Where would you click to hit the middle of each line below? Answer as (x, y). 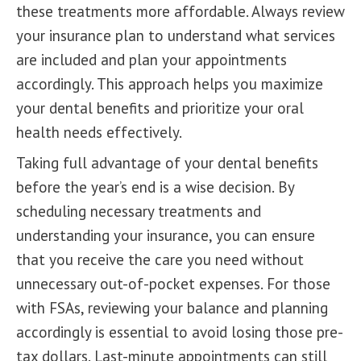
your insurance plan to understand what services (176, 35)
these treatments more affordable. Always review (180, 11)
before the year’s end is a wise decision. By (155, 187)
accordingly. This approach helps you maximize (170, 84)
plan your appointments (208, 60)
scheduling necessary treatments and (139, 211)
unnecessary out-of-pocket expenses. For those (173, 284)
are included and (73, 60)
